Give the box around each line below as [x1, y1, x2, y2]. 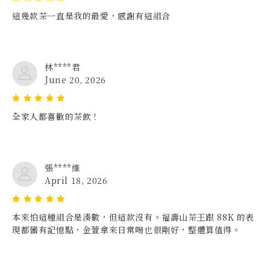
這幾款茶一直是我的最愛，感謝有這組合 [12, 9, 171, 22]
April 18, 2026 [45, 174, 108, 186]
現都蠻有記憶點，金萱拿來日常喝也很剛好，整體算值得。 [12, 223, 241, 236]
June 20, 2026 [45, 73, 106, 86]
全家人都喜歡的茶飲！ [12, 110, 101, 122]
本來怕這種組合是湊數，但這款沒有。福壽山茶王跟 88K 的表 [12, 210, 255, 223]
